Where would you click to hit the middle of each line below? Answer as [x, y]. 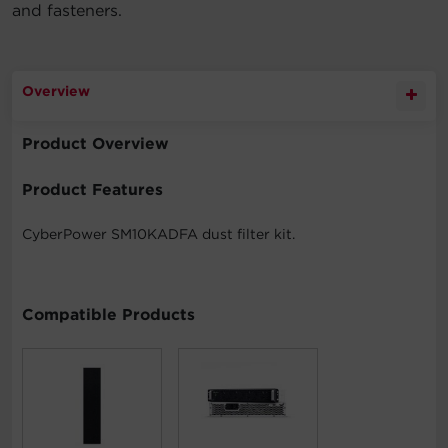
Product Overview [95, 143]
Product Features [92, 189]
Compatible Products [108, 314]
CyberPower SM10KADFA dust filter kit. [158, 233]
